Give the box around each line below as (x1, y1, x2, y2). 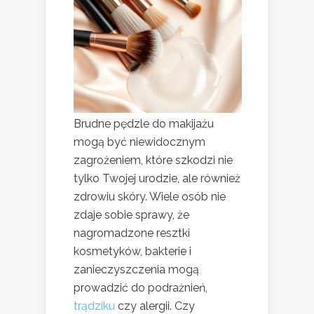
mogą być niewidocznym (74, 135, 205, 149)
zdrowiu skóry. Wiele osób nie (74, 190, 226, 203)
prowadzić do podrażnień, (74, 281, 207, 294)
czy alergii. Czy (115, 299, 195, 313)
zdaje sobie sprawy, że (74, 208, 189, 221)
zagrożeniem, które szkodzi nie (74, 153, 233, 167)
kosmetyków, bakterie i (74, 245, 191, 258)
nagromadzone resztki (74, 226, 190, 240)
